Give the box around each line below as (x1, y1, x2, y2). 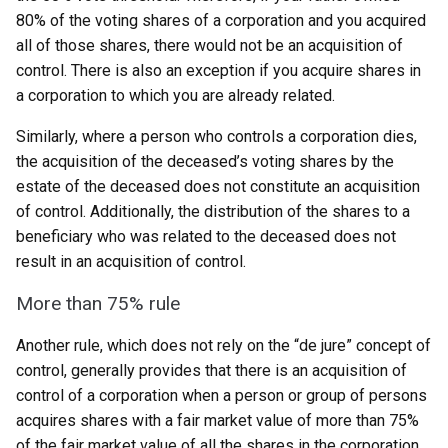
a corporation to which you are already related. (16, 86, 335, 105)
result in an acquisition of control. (16, 252, 246, 271)
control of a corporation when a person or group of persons (16, 386, 427, 405)
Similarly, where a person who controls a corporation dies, (16, 127, 417, 146)
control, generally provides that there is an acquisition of (16, 361, 407, 380)
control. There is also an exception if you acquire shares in (16, 61, 421, 80)
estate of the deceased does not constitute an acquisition (16, 177, 420, 196)
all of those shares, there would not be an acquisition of (16, 36, 403, 55)
